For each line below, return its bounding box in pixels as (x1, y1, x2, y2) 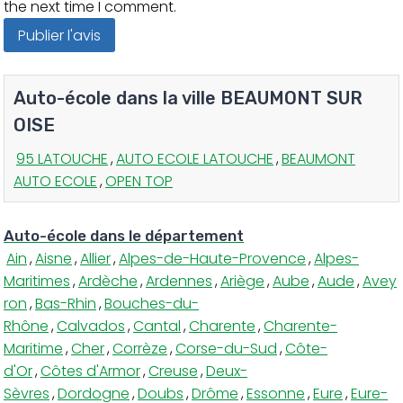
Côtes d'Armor (40, 360, 140, 381)
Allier (80, 247, 111, 269)
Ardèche (78, 270, 138, 291)
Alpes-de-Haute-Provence (119, 247, 306, 269)
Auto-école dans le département (4, 226, 244, 245)
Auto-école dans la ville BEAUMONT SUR (13, 86, 363, 109)
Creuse (148, 360, 198, 381)
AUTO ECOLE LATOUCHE (116, 148, 273, 169)
